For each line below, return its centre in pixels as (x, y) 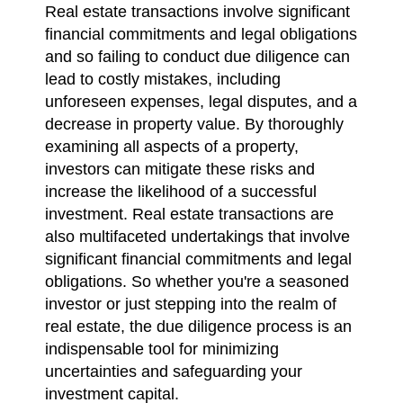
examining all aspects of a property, (172, 146)
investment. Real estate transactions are (189, 214)
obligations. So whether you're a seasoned (197, 281)
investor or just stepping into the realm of (191, 304)
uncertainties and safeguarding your (174, 371)
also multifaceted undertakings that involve (197, 236)
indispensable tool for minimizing (162, 349)
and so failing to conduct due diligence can (197, 56)
